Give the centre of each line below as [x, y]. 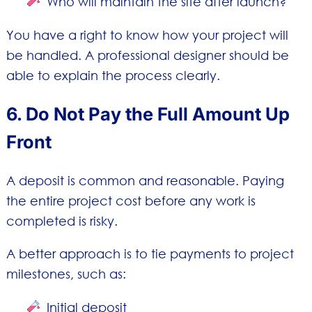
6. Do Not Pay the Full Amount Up [148, 114]
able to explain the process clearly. [113, 75]
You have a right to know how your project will [147, 34]
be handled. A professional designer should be [147, 55]
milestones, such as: [66, 274]
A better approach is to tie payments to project [150, 254]
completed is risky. [62, 221]
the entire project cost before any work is [131, 201]
